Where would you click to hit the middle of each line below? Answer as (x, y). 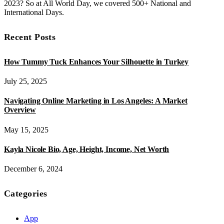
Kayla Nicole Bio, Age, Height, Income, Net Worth (87, 149)
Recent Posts (30, 37)
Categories (26, 194)
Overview (20, 110)
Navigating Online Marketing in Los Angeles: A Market (96, 101)
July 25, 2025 (25, 81)
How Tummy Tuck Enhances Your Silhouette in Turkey (96, 61)
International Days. (34, 12)
